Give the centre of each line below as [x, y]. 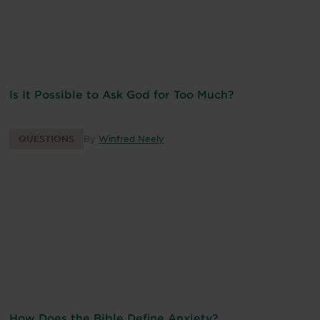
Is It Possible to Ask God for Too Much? [122, 94]
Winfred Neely [131, 139]
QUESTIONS [46, 139]
